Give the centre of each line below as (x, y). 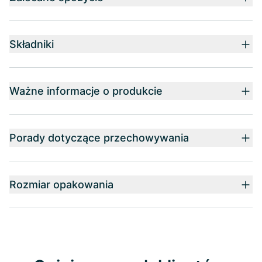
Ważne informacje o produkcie (86, 91)
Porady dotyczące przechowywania (99, 138)
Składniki (32, 44)
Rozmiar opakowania (61, 185)
